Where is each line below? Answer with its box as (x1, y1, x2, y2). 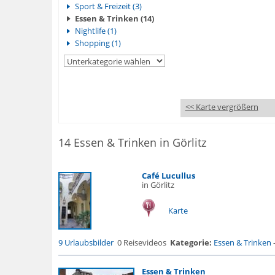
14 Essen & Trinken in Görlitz (58, 135, 206, 150)
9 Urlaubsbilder (58, 237, 114, 248)
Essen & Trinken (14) (74, 13, 154, 24)
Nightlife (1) (74, 25, 117, 36)
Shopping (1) (74, 37, 121, 48)
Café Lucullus (141, 170, 195, 181)
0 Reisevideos (117, 237, 166, 248)
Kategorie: (169, 237, 212, 248)
